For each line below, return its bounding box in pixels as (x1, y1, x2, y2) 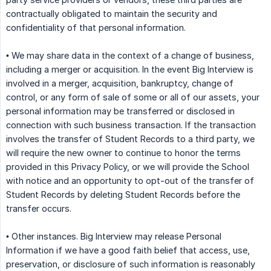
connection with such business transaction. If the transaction (6, 120, 256, 131)
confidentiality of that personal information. (6, 22, 186, 33)
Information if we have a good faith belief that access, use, (6, 245, 250, 256)
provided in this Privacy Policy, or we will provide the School (6, 162, 249, 172)
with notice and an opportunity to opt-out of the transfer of (6, 175, 254, 186)
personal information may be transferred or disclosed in (6, 106, 235, 117)
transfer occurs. (6, 203, 71, 214)
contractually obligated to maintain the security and (6, 8, 217, 19)
